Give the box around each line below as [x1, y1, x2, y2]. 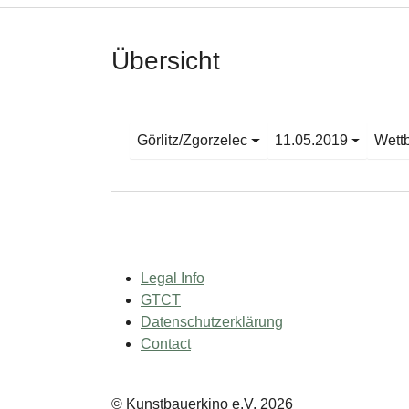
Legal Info [141, 270, 204, 287]
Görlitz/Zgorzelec [137, 131, 247, 148]
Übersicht [111, 46, 220, 75]
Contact [141, 336, 191, 352]
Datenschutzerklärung [141, 314, 283, 330]
